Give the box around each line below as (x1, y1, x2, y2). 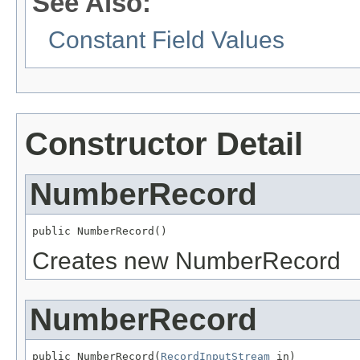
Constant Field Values (48, 27, 284, 54)
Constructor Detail (25, 126, 303, 162)
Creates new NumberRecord (32, 247, 341, 275)
